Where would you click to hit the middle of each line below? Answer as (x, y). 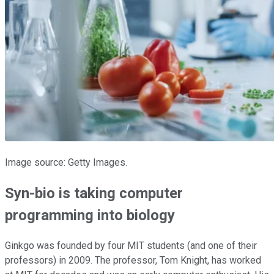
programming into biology (90, 215)
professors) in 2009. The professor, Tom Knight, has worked (133, 260)
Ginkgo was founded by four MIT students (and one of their (131, 245)
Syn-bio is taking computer (94, 193)
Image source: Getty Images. (66, 162)
